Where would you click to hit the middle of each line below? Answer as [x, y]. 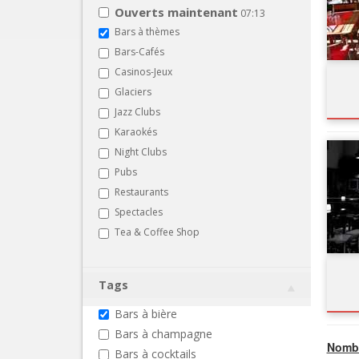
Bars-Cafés [139, 51]
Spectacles [139, 212]
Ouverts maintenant [176, 12]
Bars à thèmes [147, 31]
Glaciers [133, 91]
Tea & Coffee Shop [157, 232]
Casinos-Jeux [143, 71]
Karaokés [136, 131]
